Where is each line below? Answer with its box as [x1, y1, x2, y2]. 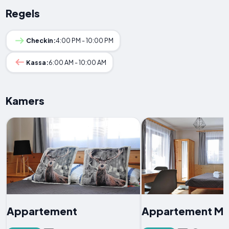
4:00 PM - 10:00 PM [55, 36, 113, 45]
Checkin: [26, 36, 56, 45]
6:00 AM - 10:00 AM [48, 58, 106, 66]
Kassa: [26, 58, 49, 66]
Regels [6, 7, 40, 20]
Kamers [6, 94, 45, 107]
